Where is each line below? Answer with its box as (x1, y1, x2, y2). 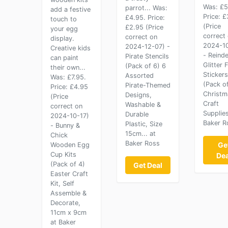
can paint (50, 54, 78, 62)
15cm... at (125, 130, 156, 137)
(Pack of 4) (50, 160, 85, 168)
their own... (50, 64, 85, 71)
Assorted (125, 72, 154, 79)
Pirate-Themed (125, 81, 170, 89)
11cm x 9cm (50, 209, 87, 216)
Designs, (125, 91, 152, 99)
